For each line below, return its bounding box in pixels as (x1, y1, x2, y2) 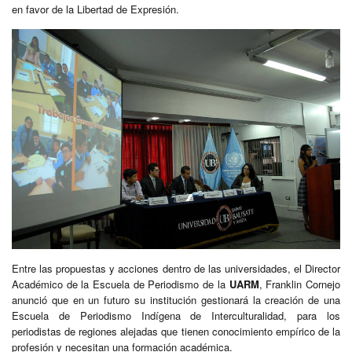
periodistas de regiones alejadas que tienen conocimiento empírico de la (12, 323, 340, 339)
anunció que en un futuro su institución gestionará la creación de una (12, 291, 340, 307)
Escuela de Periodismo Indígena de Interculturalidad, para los (12, 307, 340, 323)
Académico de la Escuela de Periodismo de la (12, 276, 229, 291)
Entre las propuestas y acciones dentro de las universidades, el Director (12, 260, 340, 276)
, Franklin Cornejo (258, 276, 341, 291)
